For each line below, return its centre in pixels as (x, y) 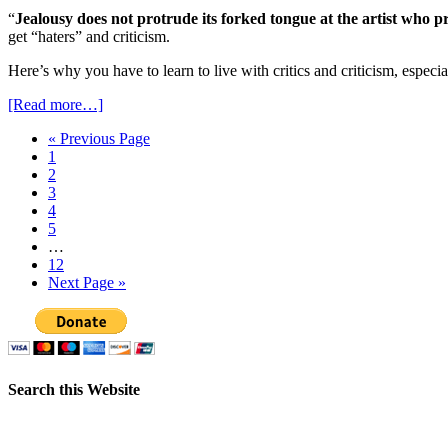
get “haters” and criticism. (89, 37)
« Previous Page (99, 139)
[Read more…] (55, 105)
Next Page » (87, 283)
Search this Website (74, 389)
